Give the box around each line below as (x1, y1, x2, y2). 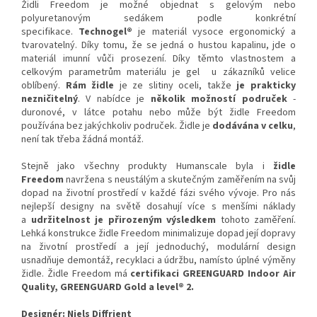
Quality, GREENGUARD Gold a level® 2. (21, 280, 194, 295)
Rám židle (65, 79, 115, 93)
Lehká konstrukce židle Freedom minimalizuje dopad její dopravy (21, 226, 296, 241)
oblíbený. (21, 79, 60, 93)
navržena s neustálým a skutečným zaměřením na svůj (66, 173, 296, 188)
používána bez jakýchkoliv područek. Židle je (21, 119, 210, 134)
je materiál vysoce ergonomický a (138, 25, 296, 40)
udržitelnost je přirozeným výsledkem (30, 213, 216, 228)
